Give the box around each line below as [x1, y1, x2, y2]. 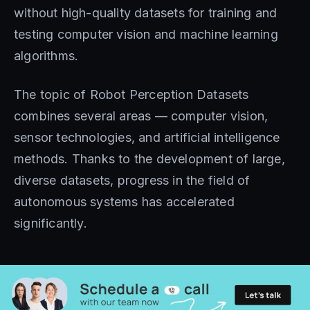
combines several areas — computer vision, [14, 109, 268, 123]
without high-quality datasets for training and [14, 6, 277, 20]
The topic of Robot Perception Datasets [14, 87, 249, 102]
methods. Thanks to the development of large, [14, 152, 285, 166]
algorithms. [14, 48, 79, 63]
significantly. [14, 216, 87, 230]
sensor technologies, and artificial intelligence [14, 130, 280, 145]
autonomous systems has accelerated [14, 194, 235, 209]
